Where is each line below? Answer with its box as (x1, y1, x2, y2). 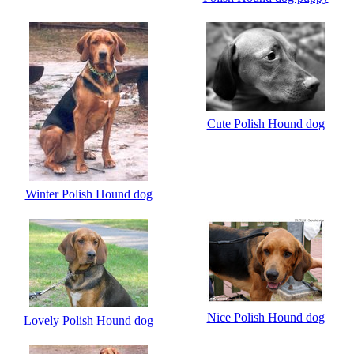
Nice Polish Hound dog (206, 310, 325, 324)
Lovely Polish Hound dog (24, 313, 153, 327)
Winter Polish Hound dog (24, 186, 153, 201)
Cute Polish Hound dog (206, 116, 325, 130)
